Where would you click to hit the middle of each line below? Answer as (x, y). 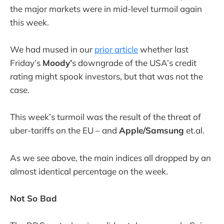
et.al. (194, 130)
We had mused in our (52, 49)
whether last (163, 49)
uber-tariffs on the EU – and (64, 130)
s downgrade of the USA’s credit (134, 63)
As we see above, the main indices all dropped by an (110, 157)
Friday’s (26, 63)
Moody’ (57, 63)
